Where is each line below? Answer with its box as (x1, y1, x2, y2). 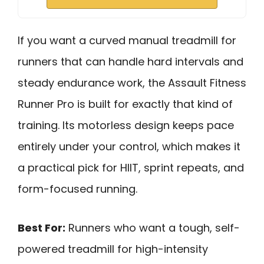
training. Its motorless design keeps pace (18, 117, 234, 133)
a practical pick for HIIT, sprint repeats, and (18, 160, 244, 175)
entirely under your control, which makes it (18, 138, 240, 154)
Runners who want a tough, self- (65, 220, 240, 236)
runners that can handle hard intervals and (18, 54, 243, 69)
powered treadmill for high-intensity (18, 242, 208, 257)
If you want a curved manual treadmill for (18, 32, 236, 48)
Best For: (18, 220, 65, 236)
